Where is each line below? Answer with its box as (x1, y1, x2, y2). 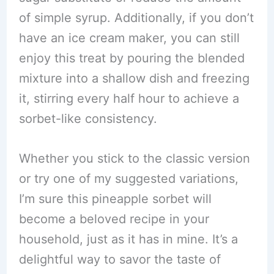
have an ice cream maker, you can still (18, 31, 240, 45)
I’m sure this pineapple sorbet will (18, 191, 212, 206)
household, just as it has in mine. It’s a (18, 232, 238, 246)
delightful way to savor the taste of (18, 252, 221, 267)
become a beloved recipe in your (18, 212, 209, 226)
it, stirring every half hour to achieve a (18, 91, 239, 106)
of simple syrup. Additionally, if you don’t (18, 10, 254, 25)
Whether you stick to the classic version (18, 151, 250, 166)
